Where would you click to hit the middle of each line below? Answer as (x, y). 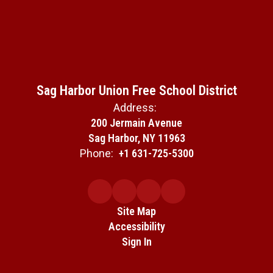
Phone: (96, 154)
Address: (135, 108)
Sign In (136, 242)
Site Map (136, 211)
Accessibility (136, 227)
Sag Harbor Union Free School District (136, 91)
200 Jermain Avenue (136, 123)
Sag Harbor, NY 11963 (136, 138)
